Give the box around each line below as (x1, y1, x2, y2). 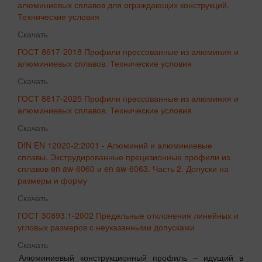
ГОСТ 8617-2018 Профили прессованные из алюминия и (18, 46, 239, 58)
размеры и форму (18, 174, 87, 187)
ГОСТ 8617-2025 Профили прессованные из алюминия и (18, 92, 239, 105)
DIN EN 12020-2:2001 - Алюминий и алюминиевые (18, 139, 212, 151)
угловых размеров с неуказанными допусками (18, 221, 195, 233)
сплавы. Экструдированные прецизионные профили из (18, 151, 230, 163)
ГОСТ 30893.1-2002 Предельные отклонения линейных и (18, 209, 239, 222)
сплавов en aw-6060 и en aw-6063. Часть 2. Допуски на (18, 163, 229, 175)
